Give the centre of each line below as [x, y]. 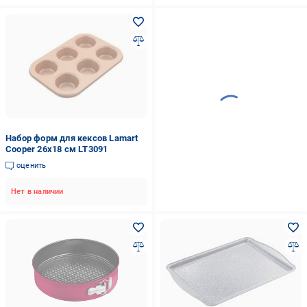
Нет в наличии [37, 192]
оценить [32, 165]
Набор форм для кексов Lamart [72, 138]
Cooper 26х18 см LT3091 [57, 149]
